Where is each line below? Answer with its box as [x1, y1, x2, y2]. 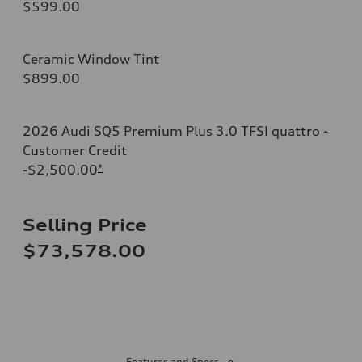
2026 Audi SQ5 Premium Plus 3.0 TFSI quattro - [23, 122, 328, 139]
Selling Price [23, 214, 147, 235]
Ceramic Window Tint [23, 50, 159, 67]
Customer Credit [23, 141, 127, 158]
